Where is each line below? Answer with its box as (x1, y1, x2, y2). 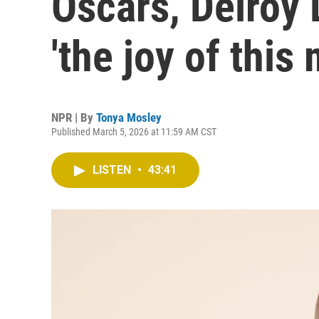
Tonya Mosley (96, 110, 162, 125)
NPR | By (51, 110, 96, 125)
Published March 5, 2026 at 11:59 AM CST (51, 126, 216, 137)
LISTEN (93, 163, 134, 177)
